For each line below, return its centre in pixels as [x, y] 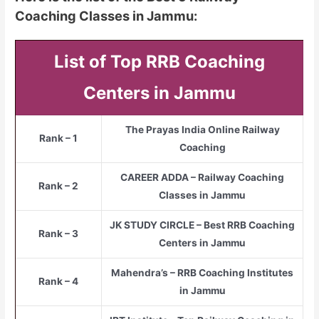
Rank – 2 [59, 185]
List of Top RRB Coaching [159, 61]
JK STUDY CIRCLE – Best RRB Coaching [203, 225]
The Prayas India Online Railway [202, 129]
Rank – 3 [59, 233]
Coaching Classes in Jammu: [106, 15]
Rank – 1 [59, 138]
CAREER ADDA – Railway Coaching [203, 177]
